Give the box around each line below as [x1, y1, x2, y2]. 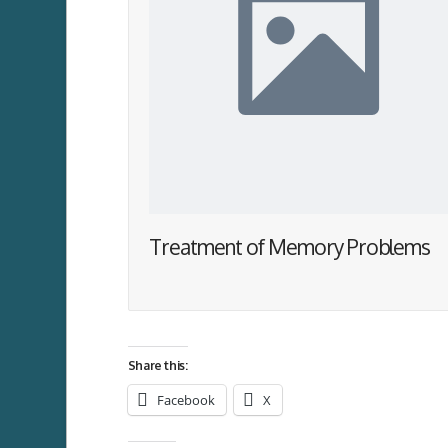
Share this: [127, 358, 188, 374]
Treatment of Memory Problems [148, 233, 431, 261]
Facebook [156, 391, 215, 410]
